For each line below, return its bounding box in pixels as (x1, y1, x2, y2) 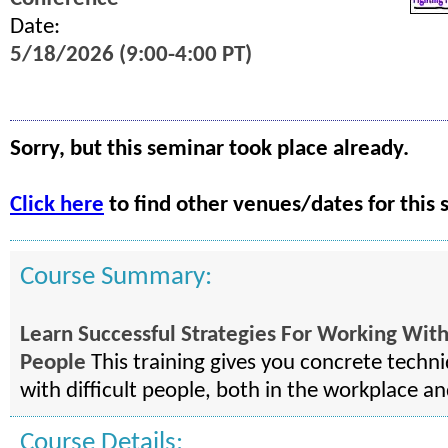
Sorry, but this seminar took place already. (10, 138, 409, 161)
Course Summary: (20, 264, 212, 291)
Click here (10, 194, 104, 217)
